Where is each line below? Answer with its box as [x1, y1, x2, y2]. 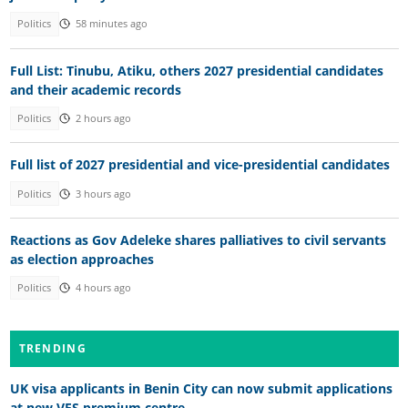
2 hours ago [75, 111, 131, 125]
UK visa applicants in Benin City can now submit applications [9, 379, 393, 397]
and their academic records [9, 80, 181, 98]
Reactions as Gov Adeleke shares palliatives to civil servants [9, 231, 386, 250]
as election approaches [9, 250, 154, 269]
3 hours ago [75, 187, 131, 200]
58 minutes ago [75, 17, 148, 31]
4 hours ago [75, 281, 131, 295]
